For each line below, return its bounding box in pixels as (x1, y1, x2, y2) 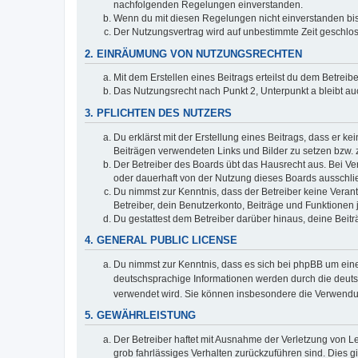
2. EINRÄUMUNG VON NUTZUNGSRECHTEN (85, 48, 302, 60)
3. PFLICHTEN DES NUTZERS (85, 107, 232, 119)
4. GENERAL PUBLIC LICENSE (85, 235, 237, 247)
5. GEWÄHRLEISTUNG (85, 310, 196, 322)
